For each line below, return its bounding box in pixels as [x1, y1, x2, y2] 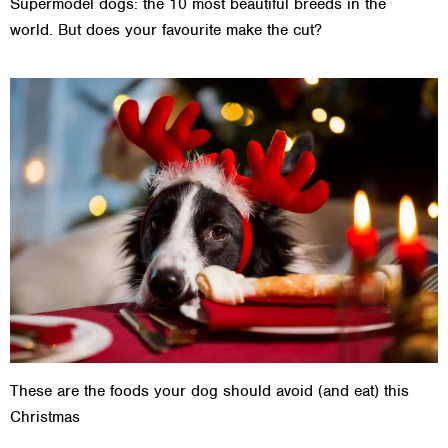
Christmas [10, 407, 80, 428]
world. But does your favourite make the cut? [10, 20, 322, 41]
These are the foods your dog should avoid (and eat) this [10, 381, 409, 402]
